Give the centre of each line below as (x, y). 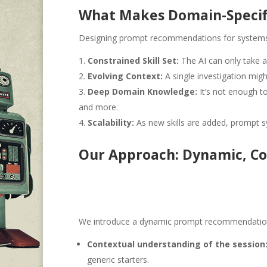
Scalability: (111, 123)
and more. (98, 107)
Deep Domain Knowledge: (142, 92)
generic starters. (118, 260)
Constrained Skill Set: (133, 61)
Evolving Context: (125, 76)
